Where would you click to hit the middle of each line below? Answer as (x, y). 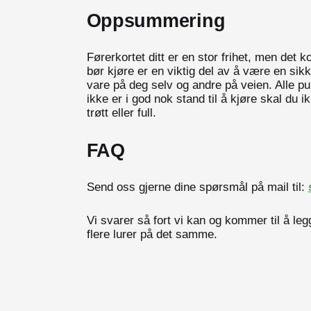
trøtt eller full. (121, 112)
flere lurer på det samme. (152, 234)
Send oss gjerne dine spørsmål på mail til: (197, 187)
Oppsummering (156, 20)
